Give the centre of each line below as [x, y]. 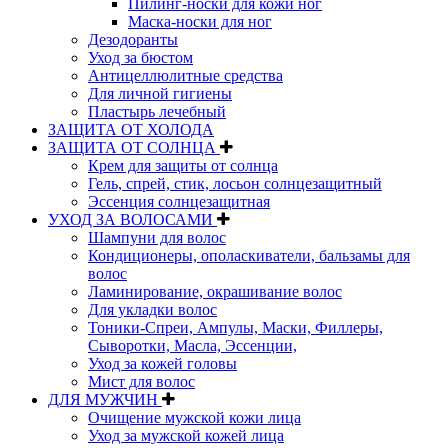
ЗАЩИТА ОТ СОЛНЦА [134, 147]
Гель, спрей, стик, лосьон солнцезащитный [235, 183]
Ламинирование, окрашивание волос [215, 291]
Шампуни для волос [157, 237]
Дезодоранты [133, 39]
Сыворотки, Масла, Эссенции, [192, 345]
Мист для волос [141, 381]
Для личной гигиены [160, 93]
